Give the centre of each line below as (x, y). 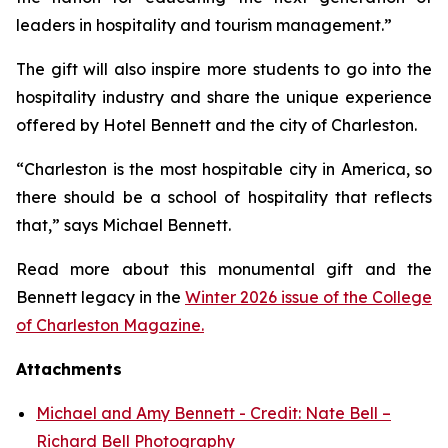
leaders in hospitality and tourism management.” (206, 25)
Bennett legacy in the (100, 297)
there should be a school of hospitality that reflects (224, 197)
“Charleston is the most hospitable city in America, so (224, 169)
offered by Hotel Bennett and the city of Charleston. (220, 125)
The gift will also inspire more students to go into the (224, 69)
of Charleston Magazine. (110, 325)
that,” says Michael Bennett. (127, 225)
